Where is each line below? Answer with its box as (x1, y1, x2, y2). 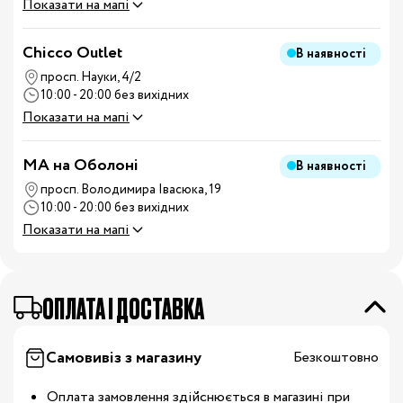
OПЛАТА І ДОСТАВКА (42, 289, 204, 326)
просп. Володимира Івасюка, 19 (40, 181, 221, 199)
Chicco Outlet (22, 41, 122, 65)
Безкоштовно (293, 347, 379, 368)
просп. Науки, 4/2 (40, 68, 141, 86)
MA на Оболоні (22, 154, 139, 177)
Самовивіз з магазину (46, 346, 201, 370)
